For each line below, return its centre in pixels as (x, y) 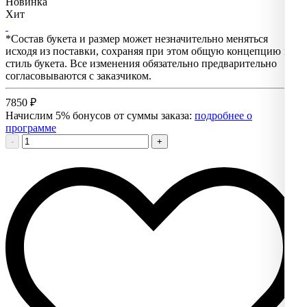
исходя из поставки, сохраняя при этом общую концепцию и (148, 51)
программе (31, 128)
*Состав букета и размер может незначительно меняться (137, 39)
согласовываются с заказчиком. (78, 76)
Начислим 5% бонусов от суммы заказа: (100, 116)
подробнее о (223, 116)
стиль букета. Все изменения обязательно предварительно (141, 64)
